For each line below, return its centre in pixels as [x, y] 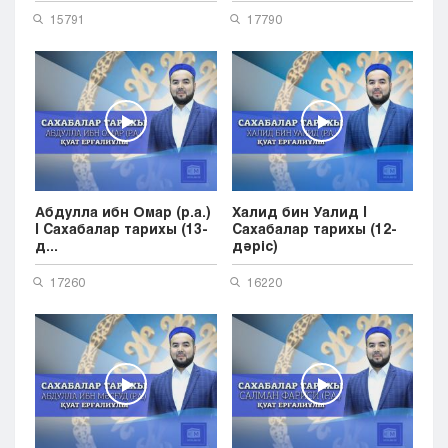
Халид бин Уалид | [299, 211]
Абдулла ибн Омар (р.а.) [123, 211]
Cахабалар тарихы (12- [314, 228]
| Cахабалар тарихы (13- [121, 228]
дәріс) [254, 245]
